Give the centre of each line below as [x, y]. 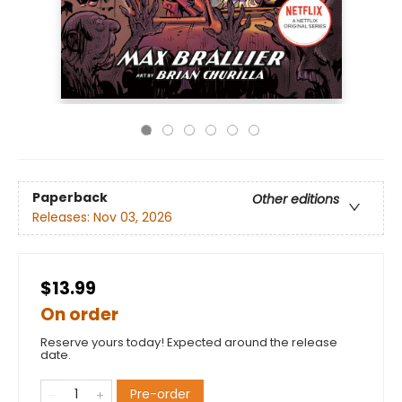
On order [79, 315]
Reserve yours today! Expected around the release [189, 342]
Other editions [296, 200]
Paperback [70, 198]
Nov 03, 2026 [133, 218]
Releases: [63, 218]
